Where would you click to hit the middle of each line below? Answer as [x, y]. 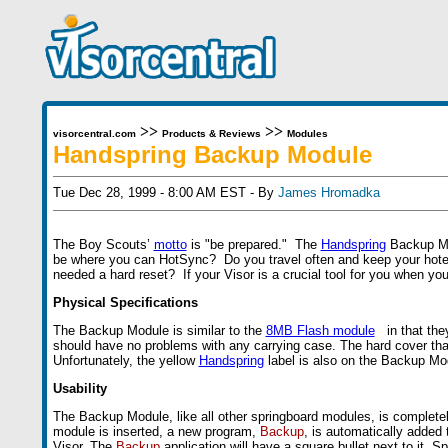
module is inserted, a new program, [156, 431]
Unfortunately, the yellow [125, 360]
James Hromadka [328, 192]
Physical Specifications [125, 302]
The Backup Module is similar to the [159, 330]
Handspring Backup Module [212, 154]
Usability [79, 388]
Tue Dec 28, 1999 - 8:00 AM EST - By [165, 192]
